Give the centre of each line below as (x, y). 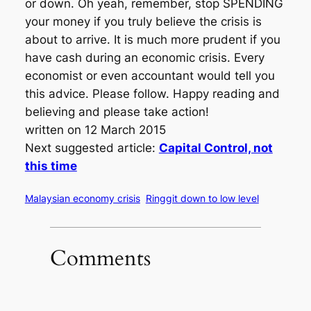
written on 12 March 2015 (95, 130)
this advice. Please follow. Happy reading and (152, 94)
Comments (100, 259)
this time (51, 166)
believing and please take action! (117, 112)
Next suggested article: (92, 148)
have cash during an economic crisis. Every (144, 58)
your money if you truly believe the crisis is (143, 22)
